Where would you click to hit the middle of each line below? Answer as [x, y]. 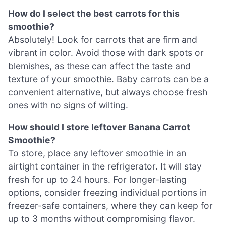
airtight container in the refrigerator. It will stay [105, 166]
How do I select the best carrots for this [94, 13]
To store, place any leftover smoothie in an [97, 153]
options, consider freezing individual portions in [107, 193]
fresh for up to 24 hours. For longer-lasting [97, 180]
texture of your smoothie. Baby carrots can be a [108, 79]
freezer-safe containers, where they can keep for [110, 206]
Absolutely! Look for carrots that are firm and [103, 39]
